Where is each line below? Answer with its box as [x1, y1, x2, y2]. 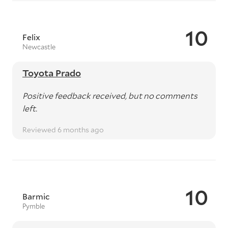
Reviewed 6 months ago [22, 125, 104, 134]
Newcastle [22, 42, 55, 51]
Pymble [22, 202, 45, 211]
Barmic [22, 191, 50, 202]
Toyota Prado [22, 67, 81, 79]
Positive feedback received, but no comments [22, 90, 197, 101]
